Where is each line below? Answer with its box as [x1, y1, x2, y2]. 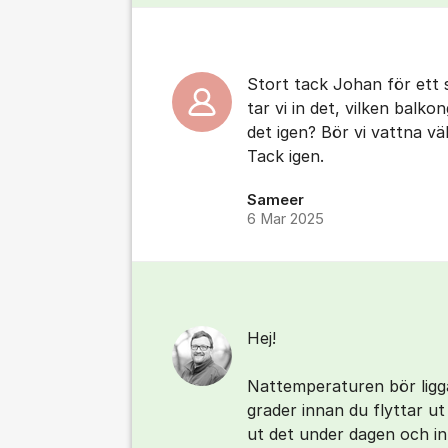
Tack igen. [247, 146, 324, 166]
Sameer [247, 191, 304, 209]
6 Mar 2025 [247, 210, 324, 228]
